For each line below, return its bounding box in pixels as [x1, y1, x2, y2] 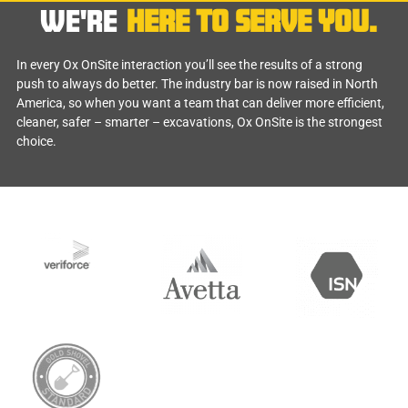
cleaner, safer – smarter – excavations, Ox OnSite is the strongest [16, 114, 382, 129]
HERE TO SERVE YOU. [127, 5, 378, 36]
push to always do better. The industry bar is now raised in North [16, 76, 378, 91]
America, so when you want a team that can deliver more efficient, [16, 95, 384, 110]
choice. [16, 133, 56, 148]
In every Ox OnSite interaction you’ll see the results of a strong [16, 56, 362, 72]
